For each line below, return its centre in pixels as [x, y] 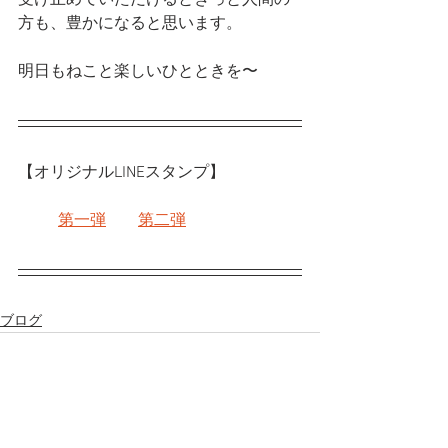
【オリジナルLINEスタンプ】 [121, 172]
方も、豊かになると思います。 [130, 23]
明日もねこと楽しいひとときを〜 [138, 71]
